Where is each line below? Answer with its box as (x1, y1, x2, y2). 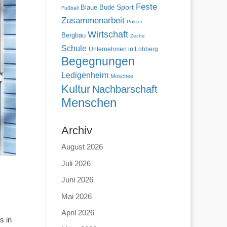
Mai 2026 (61, 192, 92, 201)
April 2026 (61, 208, 94, 217)
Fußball (61, 5, 79, 11)
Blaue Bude (80, 4, 115, 11)
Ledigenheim (61, 71, 108, 80)
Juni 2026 (61, 175, 93, 184)
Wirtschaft (87, 29, 128, 40)
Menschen (61, 96, 117, 109)
